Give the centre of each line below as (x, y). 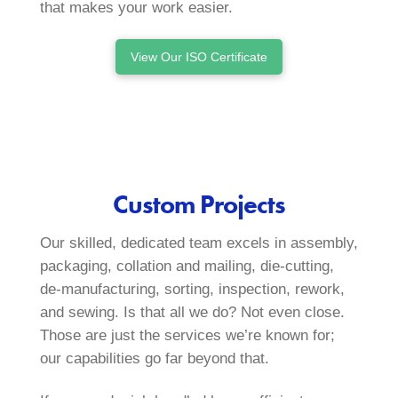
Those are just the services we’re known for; (187, 336)
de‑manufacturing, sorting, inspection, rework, (192, 290)
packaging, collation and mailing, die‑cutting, (187, 267)
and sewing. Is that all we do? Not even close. (192, 313)
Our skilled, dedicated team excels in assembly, (199, 243)
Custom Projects (199, 205)
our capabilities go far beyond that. (154, 359)
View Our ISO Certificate (199, 57)
